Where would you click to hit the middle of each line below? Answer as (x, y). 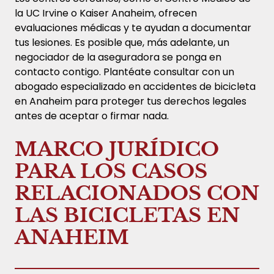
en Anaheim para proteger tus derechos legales (131, 101)
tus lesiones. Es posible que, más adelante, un (122, 42)
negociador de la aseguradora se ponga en (118, 57)
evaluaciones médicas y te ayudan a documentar (133, 28)
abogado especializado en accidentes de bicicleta (135, 86)
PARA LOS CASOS (111, 171)
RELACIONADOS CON (137, 193)
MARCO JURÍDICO (117, 149)
